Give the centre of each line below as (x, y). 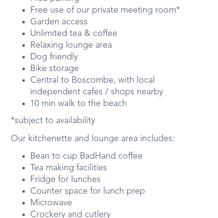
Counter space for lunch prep (88, 191)
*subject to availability (53, 121)
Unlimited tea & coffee (74, 34)
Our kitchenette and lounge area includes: (93, 139)
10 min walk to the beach (79, 104)
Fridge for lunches (66, 180)
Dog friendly (54, 57)
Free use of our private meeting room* (105, 10)
